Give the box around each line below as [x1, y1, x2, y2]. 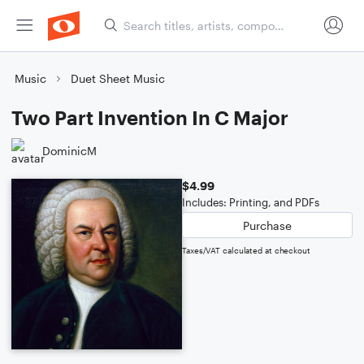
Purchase [243, 218, 292, 232]
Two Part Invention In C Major [11, 106, 288, 129]
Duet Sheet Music [71, 71, 165, 85]
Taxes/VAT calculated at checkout [182, 245, 310, 255]
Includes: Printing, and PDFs [182, 196, 319, 209]
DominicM [42, 143, 97, 158]
